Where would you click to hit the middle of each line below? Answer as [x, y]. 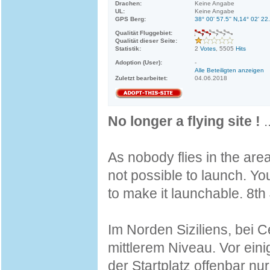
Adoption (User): [139, 62]
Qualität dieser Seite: [146, 41]
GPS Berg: [130, 19]
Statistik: [128, 49]
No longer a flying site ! [184, 121]
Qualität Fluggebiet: [144, 33]
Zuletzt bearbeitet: [141, 78]
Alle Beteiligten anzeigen [229, 70]
